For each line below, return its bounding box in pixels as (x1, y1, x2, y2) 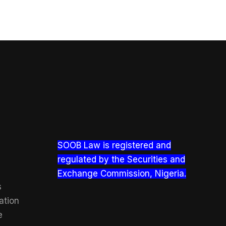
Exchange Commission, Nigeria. (57, 168, 186, 179)
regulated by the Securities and (57, 154, 185, 164)
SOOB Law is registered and (57, 140, 171, 150)
